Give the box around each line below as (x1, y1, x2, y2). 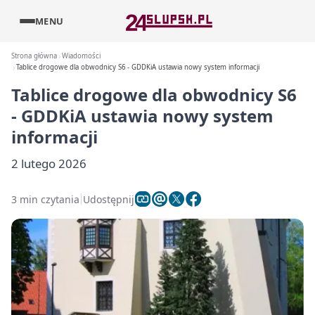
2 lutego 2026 (11, 155, 86, 172)
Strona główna (11, 51, 57, 60)
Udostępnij (83, 192, 134, 206)
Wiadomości (62, 51, 101, 60)
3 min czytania (11, 192, 79, 206)
